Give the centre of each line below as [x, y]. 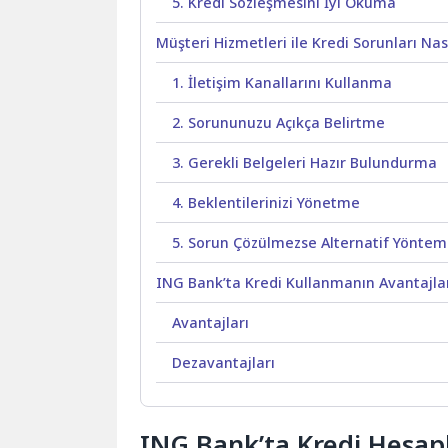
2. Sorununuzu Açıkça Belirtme [279, 123]
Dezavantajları [224, 363]
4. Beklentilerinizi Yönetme [266, 203]
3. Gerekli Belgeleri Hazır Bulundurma [305, 163]
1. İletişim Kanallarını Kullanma [282, 83]
